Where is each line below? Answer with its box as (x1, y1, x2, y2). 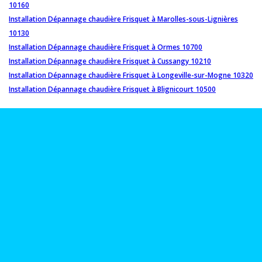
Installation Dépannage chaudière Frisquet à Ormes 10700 (9, 42, 202, 53)
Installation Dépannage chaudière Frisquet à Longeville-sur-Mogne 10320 (9, 70, 253, 81)
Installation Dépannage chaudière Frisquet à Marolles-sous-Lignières (9, 14, 238, 25)
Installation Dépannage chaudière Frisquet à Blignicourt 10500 (9, 84, 216, 95)
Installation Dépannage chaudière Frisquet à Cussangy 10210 (9, 56, 211, 67)
